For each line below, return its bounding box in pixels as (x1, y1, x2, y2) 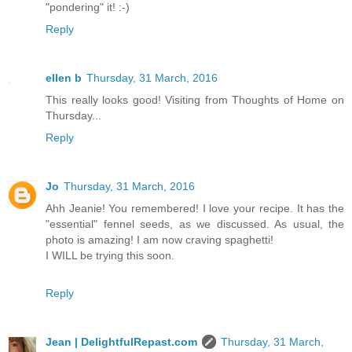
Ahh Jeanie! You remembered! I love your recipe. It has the (46, 202, 344, 215)
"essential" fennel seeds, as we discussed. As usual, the (46, 218, 344, 231)
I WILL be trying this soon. (46, 249, 174, 262)
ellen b (46, 71, 82, 85)
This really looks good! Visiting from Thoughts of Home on (46, 93, 344, 107)
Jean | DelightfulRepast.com (46, 335, 197, 349)
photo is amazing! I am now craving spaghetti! (46, 233, 273, 247)
